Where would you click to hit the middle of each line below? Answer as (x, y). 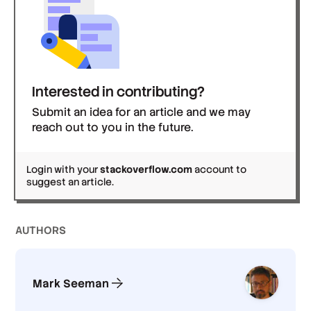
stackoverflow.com (146, 170)
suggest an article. (70, 182)
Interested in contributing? (119, 92)
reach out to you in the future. (113, 128)
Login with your (64, 170)
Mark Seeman (71, 284)
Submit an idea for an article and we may (142, 112)
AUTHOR (37, 230)
